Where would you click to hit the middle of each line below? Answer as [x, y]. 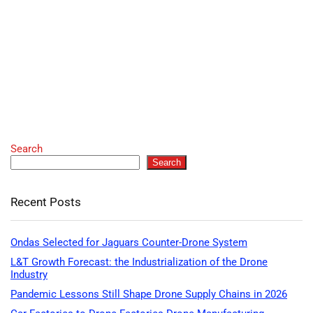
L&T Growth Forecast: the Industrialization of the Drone [139, 262]
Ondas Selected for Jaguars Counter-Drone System [129, 242]
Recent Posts [46, 202]
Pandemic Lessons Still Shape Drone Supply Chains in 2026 [149, 294]
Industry [29, 274]
